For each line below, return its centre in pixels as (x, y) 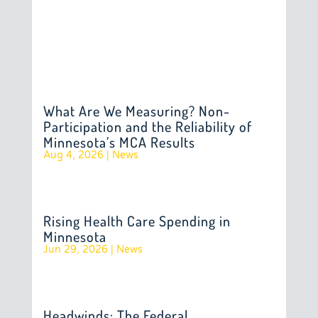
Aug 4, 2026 (73, 155)
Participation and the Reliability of (147, 126)
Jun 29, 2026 (75, 250)
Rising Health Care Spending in (137, 221)
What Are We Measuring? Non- (136, 111)
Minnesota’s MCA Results (119, 142)
